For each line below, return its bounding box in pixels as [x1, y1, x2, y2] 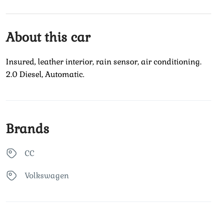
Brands [6, 120, 49, 137]
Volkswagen [25, 170, 69, 181]
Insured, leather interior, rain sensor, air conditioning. [6, 56, 201, 67]
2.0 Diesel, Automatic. [6, 69, 84, 79]
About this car [6, 29, 90, 46]
